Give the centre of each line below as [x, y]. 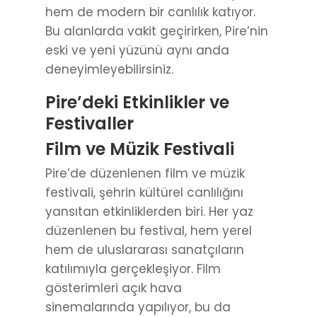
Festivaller [90, 124]
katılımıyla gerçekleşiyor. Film [133, 269]
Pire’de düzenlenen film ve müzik [145, 174]
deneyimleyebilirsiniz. [109, 70]
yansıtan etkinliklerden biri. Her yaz [149, 212]
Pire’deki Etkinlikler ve [137, 103]
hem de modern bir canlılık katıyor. [150, 12]
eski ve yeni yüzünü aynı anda [137, 51]
